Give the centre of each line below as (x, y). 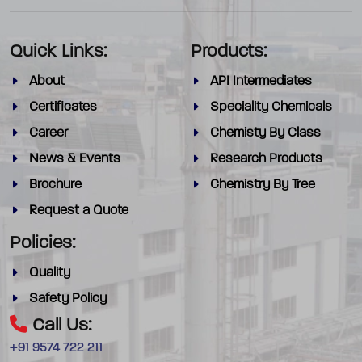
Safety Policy (68, 299)
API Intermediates (261, 81)
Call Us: (59, 325)
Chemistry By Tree (263, 185)
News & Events (75, 159)
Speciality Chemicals (271, 107)
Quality (50, 273)
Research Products (266, 159)
